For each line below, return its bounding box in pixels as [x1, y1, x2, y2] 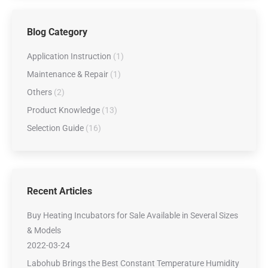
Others [27, 87, 52, 97]
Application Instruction [27, 51, 111, 61]
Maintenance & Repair [27, 69, 108, 79]
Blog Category [27, 26, 87, 38]
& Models [27, 226, 61, 235]
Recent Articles [27, 185, 92, 197]
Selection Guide [27, 123, 84, 133]
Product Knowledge [27, 105, 100, 115]
